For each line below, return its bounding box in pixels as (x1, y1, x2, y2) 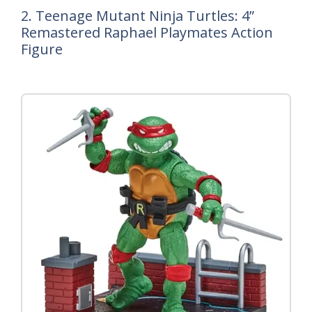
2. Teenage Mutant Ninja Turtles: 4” (21, 6, 254, 25)
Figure (21, 40, 63, 58)
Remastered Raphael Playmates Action (21, 23, 273, 42)
